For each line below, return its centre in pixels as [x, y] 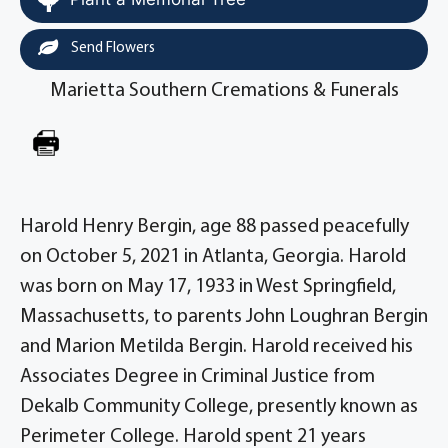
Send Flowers [111, 48]
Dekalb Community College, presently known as [219, 407]
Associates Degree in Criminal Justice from [197, 377]
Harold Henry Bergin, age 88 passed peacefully [214, 227]
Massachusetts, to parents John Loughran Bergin [224, 317]
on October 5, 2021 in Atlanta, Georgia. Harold [213, 257]
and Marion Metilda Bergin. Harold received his [216, 347]
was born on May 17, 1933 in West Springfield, [208, 287]
